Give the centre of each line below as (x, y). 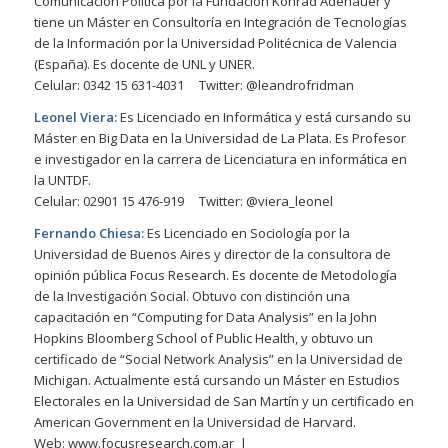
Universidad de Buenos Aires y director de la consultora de (212, 254)
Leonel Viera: (75, 117)
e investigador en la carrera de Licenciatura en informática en (220, 159)
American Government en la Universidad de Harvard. (194, 422)
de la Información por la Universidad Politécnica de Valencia (215, 43)
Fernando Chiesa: (88, 233)
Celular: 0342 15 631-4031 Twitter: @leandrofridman (193, 85)
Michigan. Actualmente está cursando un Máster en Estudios (216, 380)
